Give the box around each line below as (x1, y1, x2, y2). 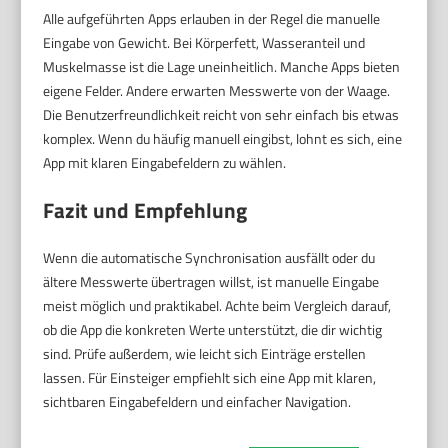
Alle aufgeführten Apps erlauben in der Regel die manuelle (43, 7, 381, 29)
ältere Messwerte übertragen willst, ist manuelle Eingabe (43, 270, 380, 292)
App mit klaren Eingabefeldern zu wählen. (43, 151, 287, 173)
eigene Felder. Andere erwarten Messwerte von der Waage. (43, 79, 391, 101)
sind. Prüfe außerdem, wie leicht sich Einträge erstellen (43, 342, 367, 364)
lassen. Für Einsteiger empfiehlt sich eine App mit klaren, (43, 366, 377, 388)
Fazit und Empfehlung (43, 193, 248, 226)
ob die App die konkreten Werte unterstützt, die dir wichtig (43, 318, 383, 340)
